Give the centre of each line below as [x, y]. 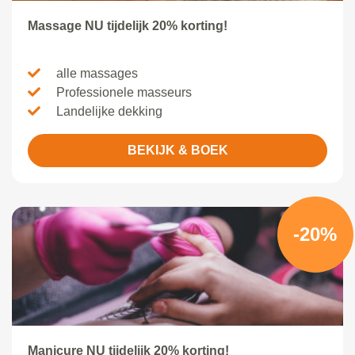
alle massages [95, 73]
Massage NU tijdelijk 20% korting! [128, 26]
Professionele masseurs [122, 92]
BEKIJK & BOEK [177, 150]
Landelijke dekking [108, 111]
